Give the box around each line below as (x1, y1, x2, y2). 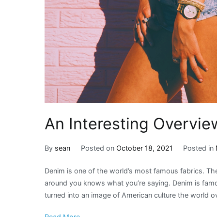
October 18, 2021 (116, 144, 173, 153)
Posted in (183, 144, 216, 153)
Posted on (80, 144, 116, 153)
